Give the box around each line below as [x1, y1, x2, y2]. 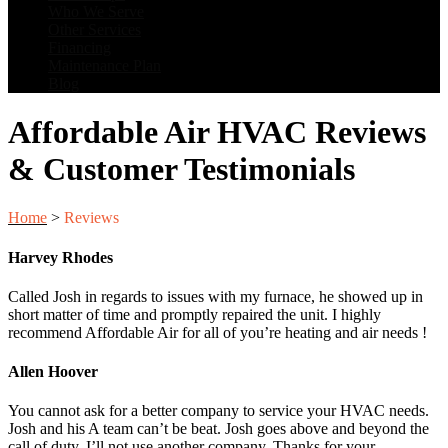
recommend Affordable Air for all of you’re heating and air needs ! [8, 323, 427, 341]
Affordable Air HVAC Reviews [8, 113, 426, 150]
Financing [48, 38, 111, 56]
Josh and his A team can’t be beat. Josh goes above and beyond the [8, 420, 429, 438]
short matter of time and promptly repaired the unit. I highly [8, 305, 381, 323]
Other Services [48, 20, 141, 38]
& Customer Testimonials [8, 150, 355, 187]
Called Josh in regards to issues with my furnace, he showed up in [8, 287, 423, 305]
